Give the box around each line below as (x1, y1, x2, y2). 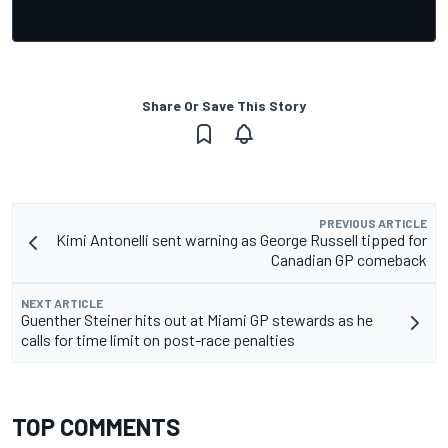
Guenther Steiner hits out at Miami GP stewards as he (21, 309, 373, 329)
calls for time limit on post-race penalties (21, 329, 295, 349)
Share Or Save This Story (142, 96, 306, 114)
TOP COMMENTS (12, 411, 180, 441)
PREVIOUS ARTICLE (319, 215, 427, 230)
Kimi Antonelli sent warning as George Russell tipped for (56, 229, 427, 249)
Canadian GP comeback (271, 249, 427, 269)
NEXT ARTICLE (21, 295, 103, 310)
